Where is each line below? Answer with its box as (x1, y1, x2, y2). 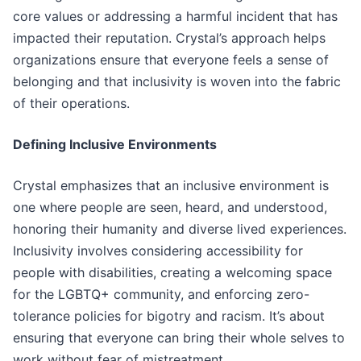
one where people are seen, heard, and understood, (13, 199, 327, 216)
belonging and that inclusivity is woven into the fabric (13, 73, 341, 90)
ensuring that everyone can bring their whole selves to (13, 330, 345, 346)
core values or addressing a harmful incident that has (13, 8, 338, 25)
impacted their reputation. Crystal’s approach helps (13, 30, 326, 47)
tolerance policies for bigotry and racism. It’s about (13, 308, 325, 325)
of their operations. (13, 95, 130, 112)
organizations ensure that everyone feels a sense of (13, 52, 329, 68)
